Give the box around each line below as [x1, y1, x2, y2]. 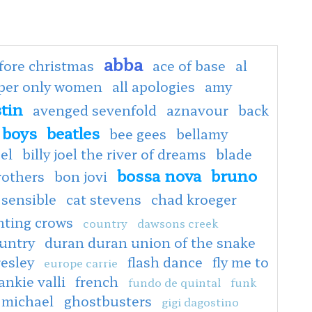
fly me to [212, 251, 269, 272]
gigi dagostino [162, 292, 239, 310]
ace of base [153, 55, 226, 75]
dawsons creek [137, 214, 218, 231]
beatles [47, 120, 100, 143]
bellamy [176, 123, 228, 143]
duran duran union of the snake [45, 232, 256, 252]
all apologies [112, 76, 195, 96]
